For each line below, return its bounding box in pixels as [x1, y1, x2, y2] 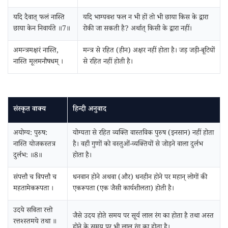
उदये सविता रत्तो [13, 206, 52, 217]
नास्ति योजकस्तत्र [13, 139, 55, 151]
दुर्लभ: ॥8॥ [13, 151, 42, 162]
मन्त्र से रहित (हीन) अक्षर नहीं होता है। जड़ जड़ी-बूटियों [83, 46, 215, 57]
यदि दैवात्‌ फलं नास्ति [13, 13, 65, 24]
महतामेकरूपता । [13, 184, 53, 195]
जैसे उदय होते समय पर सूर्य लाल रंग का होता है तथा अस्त [73, 211, 214, 222]
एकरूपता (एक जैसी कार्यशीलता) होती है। [73, 184, 174, 195]
